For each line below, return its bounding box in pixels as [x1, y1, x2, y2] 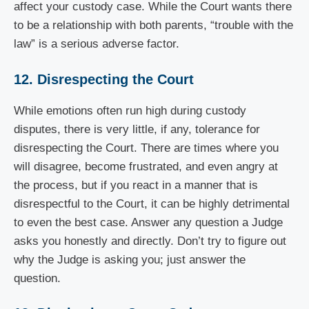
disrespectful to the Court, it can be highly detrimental [14, 197, 290, 210]
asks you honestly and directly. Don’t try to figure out [14, 234, 286, 248]
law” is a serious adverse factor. [14, 37, 183, 50]
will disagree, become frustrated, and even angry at [14, 159, 278, 173]
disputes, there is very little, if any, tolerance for [14, 122, 260, 136]
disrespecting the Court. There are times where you [14, 141, 279, 154]
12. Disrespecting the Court [14, 71, 194, 87]
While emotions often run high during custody [14, 103, 246, 117]
